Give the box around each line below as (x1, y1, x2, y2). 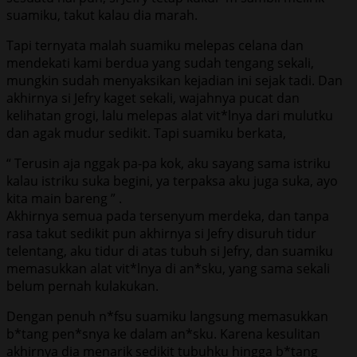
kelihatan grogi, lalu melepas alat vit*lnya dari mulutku (6, 106, 333, 124)
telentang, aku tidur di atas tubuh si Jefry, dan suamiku (6, 241, 333, 260)
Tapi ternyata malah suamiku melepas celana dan (6, 36, 304, 54)
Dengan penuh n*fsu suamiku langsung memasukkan (6, 307, 328, 325)
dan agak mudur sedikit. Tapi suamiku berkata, (6, 124, 286, 142)
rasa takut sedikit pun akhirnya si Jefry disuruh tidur (6, 224, 316, 242)
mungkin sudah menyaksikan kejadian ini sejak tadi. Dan (6, 71, 343, 89)
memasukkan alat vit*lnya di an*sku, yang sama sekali (6, 259, 330, 277)
